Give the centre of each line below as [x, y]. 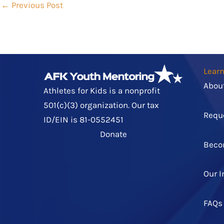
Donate [113, 134]
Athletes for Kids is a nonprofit [102, 90]
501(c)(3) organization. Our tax [101, 105]
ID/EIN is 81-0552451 [84, 119]
